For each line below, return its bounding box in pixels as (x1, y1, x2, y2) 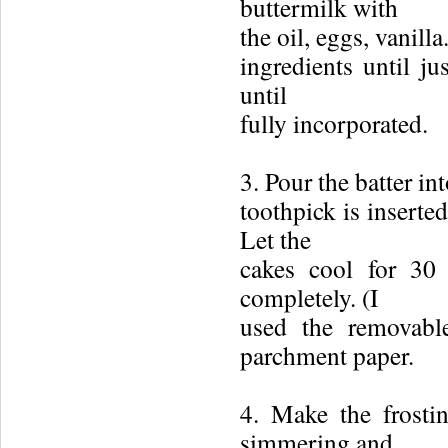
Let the (240, 222, 311, 256)
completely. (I (240, 280, 378, 314)
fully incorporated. (240, 106, 428, 140)
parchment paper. (240, 338, 414, 372)
